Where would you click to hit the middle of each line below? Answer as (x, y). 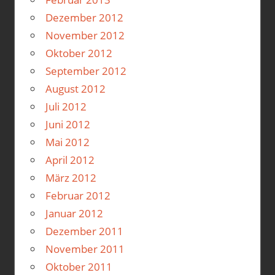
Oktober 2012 (79, 53)
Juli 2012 (66, 107)
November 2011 (85, 249)
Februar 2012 (78, 196)
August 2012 (75, 89)
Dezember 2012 (84, 18)
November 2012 (85, 36)
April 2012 (70, 160)
